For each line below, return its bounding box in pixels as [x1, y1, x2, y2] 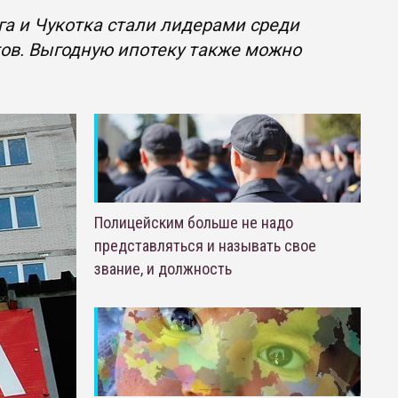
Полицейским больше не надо [93, 213, 293, 232]
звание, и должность [93, 259, 232, 278]
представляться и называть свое [93, 236, 316, 255]
